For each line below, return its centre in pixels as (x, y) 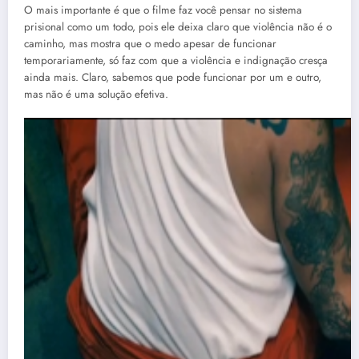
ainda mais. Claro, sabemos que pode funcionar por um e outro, (173, 78)
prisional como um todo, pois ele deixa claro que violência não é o (178, 27)
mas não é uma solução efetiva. (96, 95)
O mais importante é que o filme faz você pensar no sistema (163, 10)
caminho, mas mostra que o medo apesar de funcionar (150, 44)
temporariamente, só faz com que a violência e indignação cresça (176, 61)
